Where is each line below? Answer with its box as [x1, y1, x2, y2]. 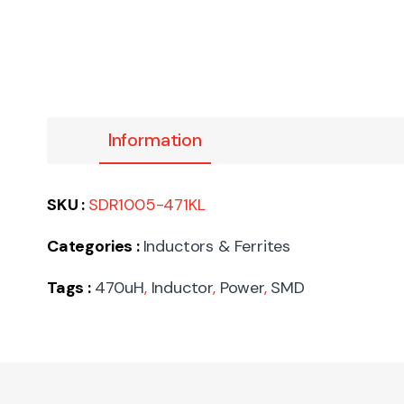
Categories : [47, 235, 143, 258]
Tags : [47, 277, 95, 299]
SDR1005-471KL [87, 194, 206, 216]
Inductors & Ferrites [142, 235, 291, 258]
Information [107, 128, 202, 152]
